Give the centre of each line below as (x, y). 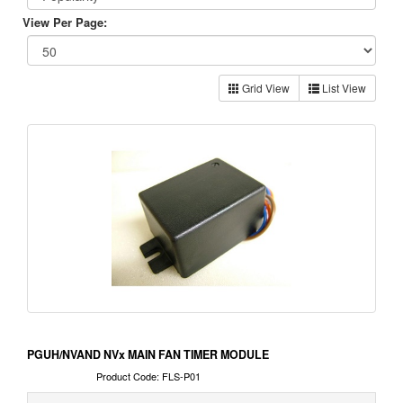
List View (343, 88)
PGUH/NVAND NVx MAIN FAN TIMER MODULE (148, 355)
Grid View (264, 88)
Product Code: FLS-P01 (148, 376)
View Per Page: (65, 22)
